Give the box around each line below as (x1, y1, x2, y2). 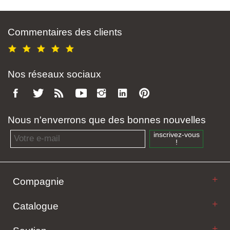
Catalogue (13, 200, 59, 212)
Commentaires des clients (8, 26, 122, 37)
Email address (10, 130, 56, 139)
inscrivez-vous (153, 131, 200, 139)
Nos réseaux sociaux (8, 68, 101, 80)
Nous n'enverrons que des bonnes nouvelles (8, 114, 206, 125)
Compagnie (13, 176, 64, 187)
